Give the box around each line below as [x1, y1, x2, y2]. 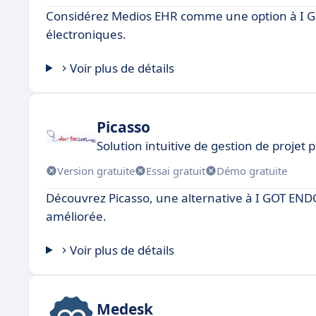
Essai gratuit [146, 163, 205, 178]
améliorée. [46, 208, 107, 224]
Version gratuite [57, 163, 135, 178]
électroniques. [46, 26, 126, 42]
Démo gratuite [217, 163, 287, 178]
